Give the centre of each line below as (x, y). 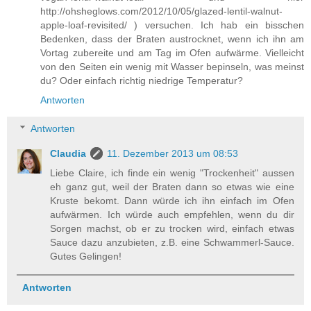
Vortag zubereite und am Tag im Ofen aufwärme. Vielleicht (172, 52)
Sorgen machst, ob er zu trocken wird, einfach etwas (172, 229)
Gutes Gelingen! (86, 257)
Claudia (68, 154)
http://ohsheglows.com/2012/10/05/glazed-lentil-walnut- (161, 11)
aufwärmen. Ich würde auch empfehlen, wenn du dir (172, 215)
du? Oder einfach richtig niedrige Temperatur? (142, 80)
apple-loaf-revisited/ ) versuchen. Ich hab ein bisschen (172, 25)
